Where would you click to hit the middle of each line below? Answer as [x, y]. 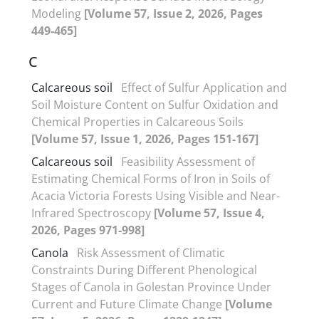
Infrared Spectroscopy [93, 213]
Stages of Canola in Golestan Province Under [151, 287]
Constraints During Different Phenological [144, 270]
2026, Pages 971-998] [88, 230]
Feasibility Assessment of [188, 161]
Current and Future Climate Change [128, 304]
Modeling [58, 13]
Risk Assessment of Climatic [151, 252]
